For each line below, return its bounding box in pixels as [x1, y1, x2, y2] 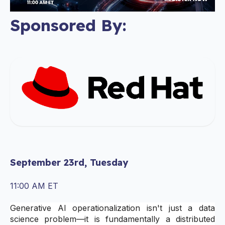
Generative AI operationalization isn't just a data [10, 203, 215, 213]
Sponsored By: [10, 15, 127, 35]
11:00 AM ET [10, 180, 58, 191]
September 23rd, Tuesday [10, 157, 128, 169]
